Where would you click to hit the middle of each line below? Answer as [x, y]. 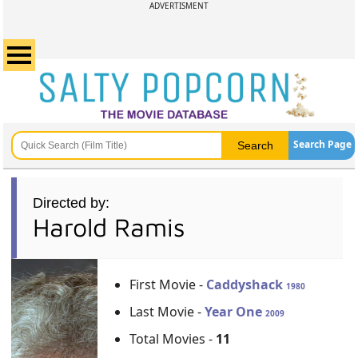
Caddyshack [247, 284]
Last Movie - [167, 312]
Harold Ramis [109, 227]
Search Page [322, 144]
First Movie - [168, 284]
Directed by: [72, 203]
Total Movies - [173, 339]
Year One [235, 312]
